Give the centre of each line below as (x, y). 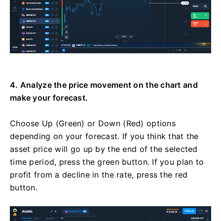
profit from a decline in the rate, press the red (99, 175)
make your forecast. (49, 98)
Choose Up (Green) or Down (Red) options (93, 124)
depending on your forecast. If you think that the (104, 136)
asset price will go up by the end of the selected (104, 149)
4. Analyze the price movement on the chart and (104, 85)
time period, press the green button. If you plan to (107, 162)
